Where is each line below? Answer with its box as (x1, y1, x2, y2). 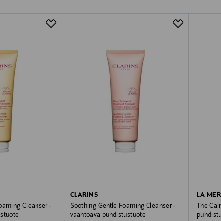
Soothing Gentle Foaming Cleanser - (70, 202, 176, 210)
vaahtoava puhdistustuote (70, 211, 146, 219)
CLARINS (70, 191, 98, 199)
